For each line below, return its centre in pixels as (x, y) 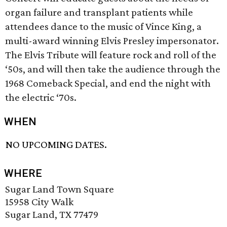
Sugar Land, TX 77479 (52, 215)
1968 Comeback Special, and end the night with (108, 83)
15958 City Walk (39, 202)
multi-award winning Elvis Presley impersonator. (112, 41)
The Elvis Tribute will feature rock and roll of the (111, 55)
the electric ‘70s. (41, 97)
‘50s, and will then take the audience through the (113, 69)
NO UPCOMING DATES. (56, 145)
